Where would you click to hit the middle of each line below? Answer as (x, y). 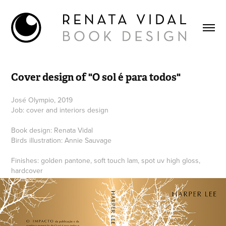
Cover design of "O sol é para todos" (96, 77)
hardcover (27, 171)
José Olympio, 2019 (42, 100)
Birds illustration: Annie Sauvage (62, 140)
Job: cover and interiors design (60, 110)
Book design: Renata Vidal (52, 130)
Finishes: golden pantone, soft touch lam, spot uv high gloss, (106, 160)
